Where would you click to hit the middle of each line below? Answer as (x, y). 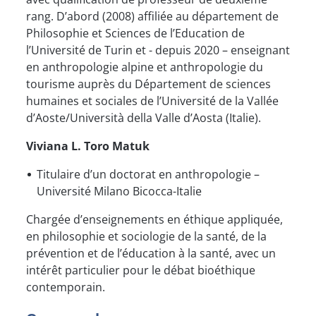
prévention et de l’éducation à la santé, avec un (151, 254)
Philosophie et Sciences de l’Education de (135, 34)
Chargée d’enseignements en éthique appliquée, (154, 220)
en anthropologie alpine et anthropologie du (145, 67)
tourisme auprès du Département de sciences (148, 84)
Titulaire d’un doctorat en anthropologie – (148, 175)
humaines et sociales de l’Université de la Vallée (152, 101)
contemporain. (66, 287)
